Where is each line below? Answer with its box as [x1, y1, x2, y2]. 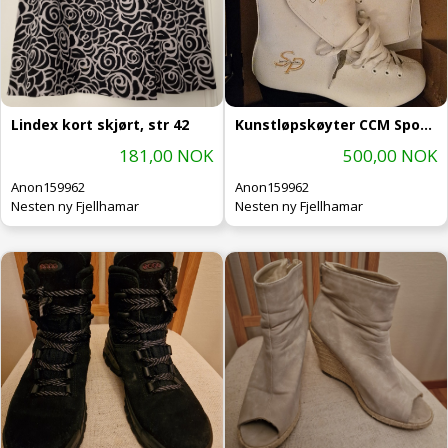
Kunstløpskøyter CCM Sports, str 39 [420, 114, 432, 134]
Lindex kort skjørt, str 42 [11, 114, 189, 134]
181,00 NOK [119, 143, 213, 167]
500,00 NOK [343, 143, 437, 167]
